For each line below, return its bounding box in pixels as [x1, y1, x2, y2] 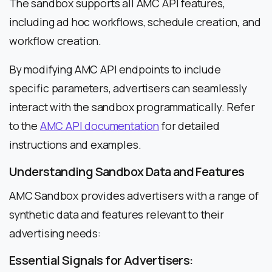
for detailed [159, 118, 220, 133]
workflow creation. [9, 33, 102, 48]
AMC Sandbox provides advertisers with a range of [9, 188, 259, 203]
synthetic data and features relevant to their [9, 206, 225, 222]
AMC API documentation [39, 118, 160, 133]
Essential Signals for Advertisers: [9, 251, 193, 268]
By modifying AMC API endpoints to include [9, 61, 221, 76]
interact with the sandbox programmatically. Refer [9, 99, 255, 114]
